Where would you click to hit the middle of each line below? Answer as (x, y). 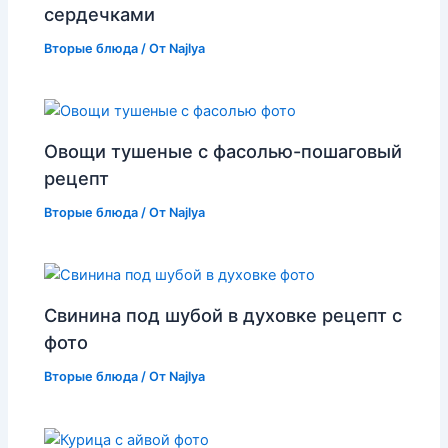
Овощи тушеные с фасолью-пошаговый (223, 150)
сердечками (100, 13)
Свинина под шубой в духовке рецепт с (223, 314)
